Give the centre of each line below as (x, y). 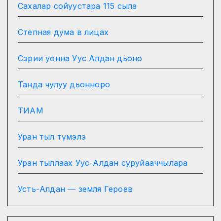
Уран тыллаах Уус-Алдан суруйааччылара (103, 163)
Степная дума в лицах (63, 32)
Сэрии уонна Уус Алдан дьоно (80, 58)
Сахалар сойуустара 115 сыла (77, 6)
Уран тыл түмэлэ (52, 137)
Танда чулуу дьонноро (64, 85)
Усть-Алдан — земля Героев (75, 189)
